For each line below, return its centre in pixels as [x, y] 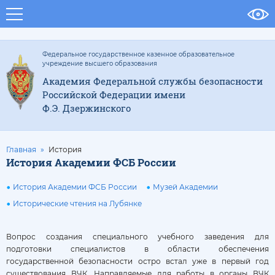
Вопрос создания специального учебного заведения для [137, 237]
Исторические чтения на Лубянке [77, 204]
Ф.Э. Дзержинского [87, 108]
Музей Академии [185, 187]
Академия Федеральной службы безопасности [153, 81]
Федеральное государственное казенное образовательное [138, 54]
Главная [21, 149]
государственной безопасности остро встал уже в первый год [137, 261]
